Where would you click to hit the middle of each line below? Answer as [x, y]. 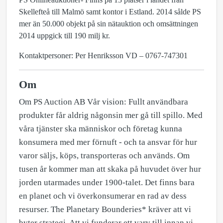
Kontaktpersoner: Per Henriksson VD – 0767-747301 [103, 56]
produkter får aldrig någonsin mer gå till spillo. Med [111, 115]
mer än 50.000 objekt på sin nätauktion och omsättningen [109, 24]
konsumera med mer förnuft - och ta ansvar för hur [108, 142]
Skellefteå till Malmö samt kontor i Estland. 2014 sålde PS [110, 12]
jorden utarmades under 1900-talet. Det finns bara [107, 182]
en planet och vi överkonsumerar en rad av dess [103, 196]
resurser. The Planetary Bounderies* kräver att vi [105, 209]
